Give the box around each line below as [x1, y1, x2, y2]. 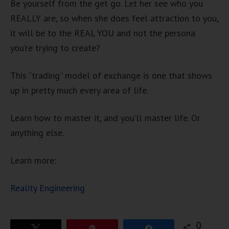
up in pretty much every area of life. [10, 84, 148, 96]
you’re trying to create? [10, 42, 100, 54]
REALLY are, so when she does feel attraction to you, [10, 12, 218, 24]
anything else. [10, 127, 64, 139]
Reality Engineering [10, 182, 85, 194]
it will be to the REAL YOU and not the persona [10, 27, 195, 39]
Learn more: [10, 154, 56, 166]
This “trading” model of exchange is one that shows [10, 70, 212, 81]
